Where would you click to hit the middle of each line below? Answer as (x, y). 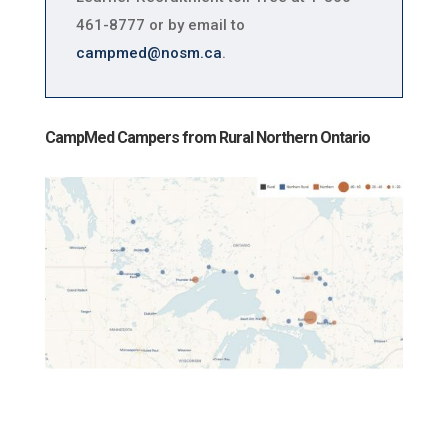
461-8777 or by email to (160, 24)
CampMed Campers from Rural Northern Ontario (207, 137)
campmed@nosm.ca (148, 52)
